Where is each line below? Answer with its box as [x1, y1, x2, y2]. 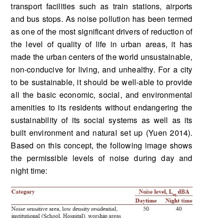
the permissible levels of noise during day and [11, 152, 193, 164]
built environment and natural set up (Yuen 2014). [11, 127, 193, 139]
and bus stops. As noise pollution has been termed [11, 13, 193, 25]
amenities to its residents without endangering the [11, 102, 193, 113]
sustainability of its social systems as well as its [11, 114, 193, 126]
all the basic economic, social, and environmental [11, 89, 193, 101]
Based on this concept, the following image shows [11, 140, 193, 151]
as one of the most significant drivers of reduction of [11, 26, 193, 37]
